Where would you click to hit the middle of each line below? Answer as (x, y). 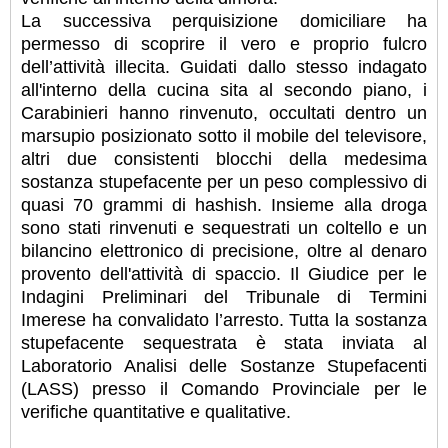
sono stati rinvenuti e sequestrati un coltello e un (224, 227)
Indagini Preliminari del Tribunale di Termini (224, 296)
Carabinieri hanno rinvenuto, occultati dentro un (224, 112)
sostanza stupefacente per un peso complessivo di (224, 181)
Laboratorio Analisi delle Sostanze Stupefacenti (224, 365)
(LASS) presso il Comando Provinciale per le (224, 388)
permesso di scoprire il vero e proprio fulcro (224, 43)
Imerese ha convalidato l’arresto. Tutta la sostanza (224, 319)
